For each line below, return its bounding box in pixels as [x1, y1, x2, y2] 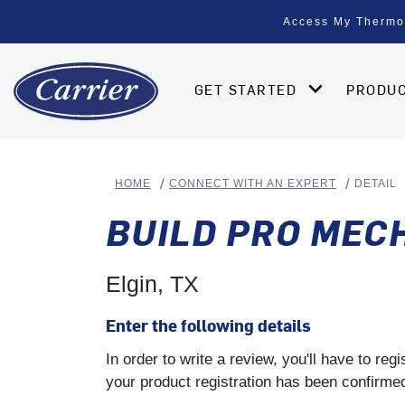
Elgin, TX [106, 270, 199, 297]
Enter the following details [106, 313, 311, 336]
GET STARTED [194, 80, 302, 99]
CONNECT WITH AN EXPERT [169, 177, 336, 191]
